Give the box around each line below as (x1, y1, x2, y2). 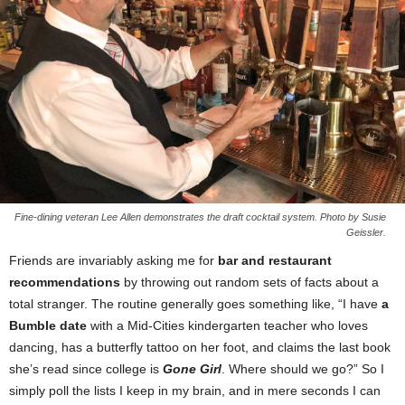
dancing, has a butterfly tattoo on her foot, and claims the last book (9, 340, 391, 355)
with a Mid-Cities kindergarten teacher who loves (87, 318, 368, 334)
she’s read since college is (9, 362, 163, 377)
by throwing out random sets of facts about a (120, 275, 379, 290)
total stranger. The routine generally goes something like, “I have (9, 297, 381, 312)
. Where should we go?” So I (221, 362, 384, 377)
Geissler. (346, 227, 386, 239)
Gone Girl (163, 362, 221, 377)
